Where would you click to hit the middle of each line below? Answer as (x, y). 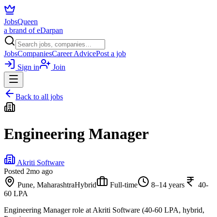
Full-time (124, 185)
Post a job (111, 54)
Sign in (27, 67)
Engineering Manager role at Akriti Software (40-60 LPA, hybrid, (104, 210)
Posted (15, 171)
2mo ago (39, 171)
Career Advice (74, 54)
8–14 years (168, 185)
